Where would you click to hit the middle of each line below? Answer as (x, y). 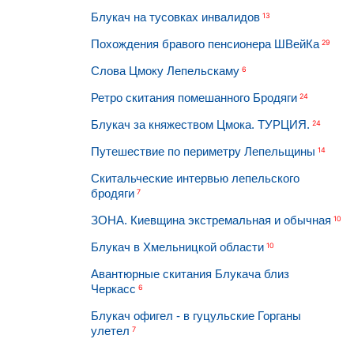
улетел (110, 331)
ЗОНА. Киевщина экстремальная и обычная (211, 220)
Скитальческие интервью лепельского (195, 178)
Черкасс (113, 289)
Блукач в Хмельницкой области (177, 247)
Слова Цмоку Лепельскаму (165, 71)
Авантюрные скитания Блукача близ (190, 274)
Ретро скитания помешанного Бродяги (194, 98)
